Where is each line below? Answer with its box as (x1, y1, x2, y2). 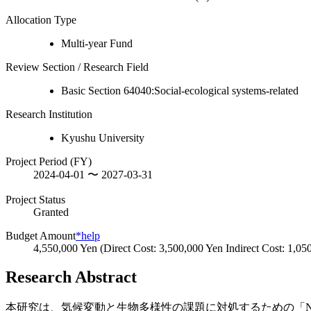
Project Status (6, 193, 65, 205)
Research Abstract (6, 268, 137, 287)
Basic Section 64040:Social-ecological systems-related (61, 84, 299, 96)
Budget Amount (6, 229, 76, 242)
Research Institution (6, 108, 92, 120)
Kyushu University (61, 131, 144, 144)
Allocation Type (6, 13, 76, 26)
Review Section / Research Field (6, 60, 149, 73)
